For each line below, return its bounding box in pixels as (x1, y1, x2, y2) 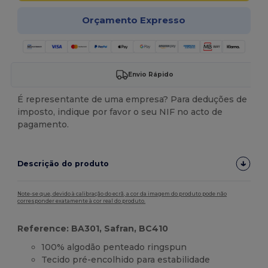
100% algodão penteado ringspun (41, 241, 187, 252)
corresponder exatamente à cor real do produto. (17, 197, 146, 204)
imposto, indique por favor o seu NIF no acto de (17, 106, 223, 117)
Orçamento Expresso (82, 14, 186, 26)
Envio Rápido (127, 71, 173, 79)
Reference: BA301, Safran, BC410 (17, 223, 169, 234)
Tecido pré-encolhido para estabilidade (41, 254, 211, 265)
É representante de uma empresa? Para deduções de (17, 93, 248, 105)
